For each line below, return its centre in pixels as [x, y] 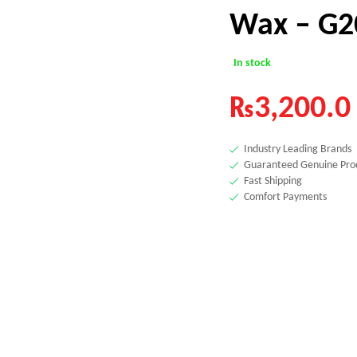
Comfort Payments [286, 196]
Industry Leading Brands [298, 148]
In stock [253, 62]
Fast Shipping [273, 180]
